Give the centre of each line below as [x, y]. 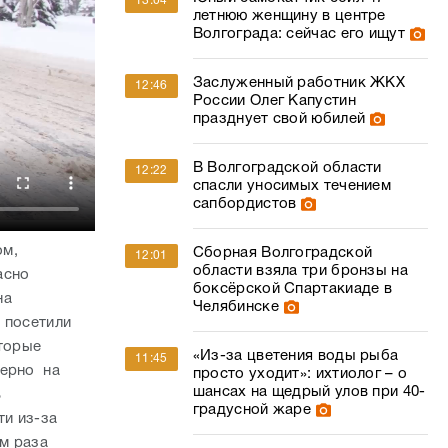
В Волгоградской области [287, 168]
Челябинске [235, 307]
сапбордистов [244, 204]
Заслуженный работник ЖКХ [299, 83]
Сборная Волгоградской [282, 253]
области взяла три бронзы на [300, 271]
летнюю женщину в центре [289, 16]
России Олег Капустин [274, 101]
